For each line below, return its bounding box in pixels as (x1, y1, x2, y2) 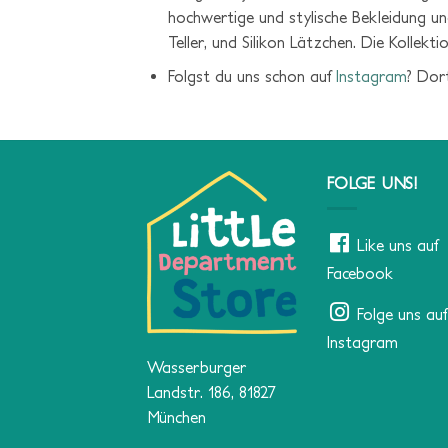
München (147, 407, 206, 426)
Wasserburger (147, 357, 246, 376)
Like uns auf (357, 235, 438, 254)
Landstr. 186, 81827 (147, 382, 276, 401)
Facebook (327, 263, 393, 282)
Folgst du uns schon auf (167, 67, 336, 86)
